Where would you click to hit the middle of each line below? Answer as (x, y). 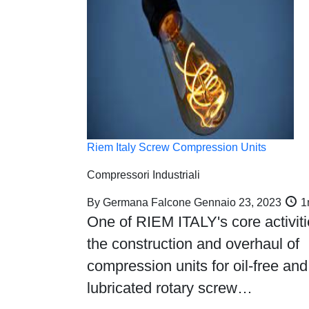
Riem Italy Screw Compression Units (177, 147)
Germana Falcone (147, 202)
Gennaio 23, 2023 (238, 202)
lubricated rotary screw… (170, 288)
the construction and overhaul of (193, 244)
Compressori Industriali (143, 175)
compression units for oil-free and (197, 266)
